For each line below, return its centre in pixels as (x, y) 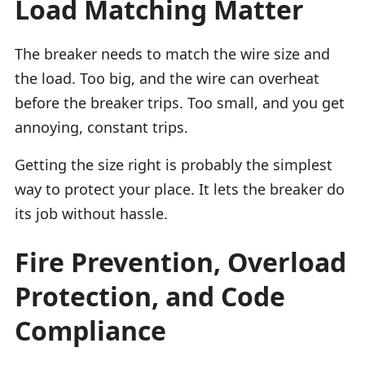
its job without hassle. (91, 213)
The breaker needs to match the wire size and (172, 53)
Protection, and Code (150, 296)
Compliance (90, 330)
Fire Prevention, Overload (180, 262)
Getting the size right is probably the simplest (174, 164)
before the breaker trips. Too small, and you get (180, 102)
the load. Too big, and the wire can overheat (167, 78)
